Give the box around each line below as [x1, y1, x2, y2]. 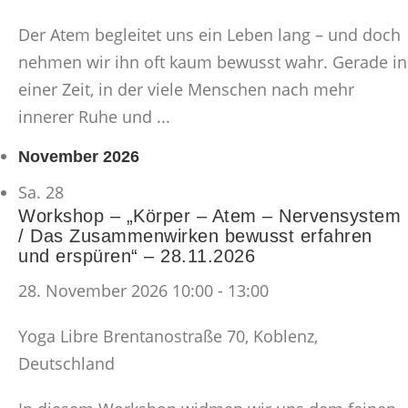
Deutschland [18, 352, 115, 374]
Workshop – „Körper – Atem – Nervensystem [18, 205, 401, 226]
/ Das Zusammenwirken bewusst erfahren [18, 225, 372, 246]
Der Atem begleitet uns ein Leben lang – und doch [18, 24, 401, 46]
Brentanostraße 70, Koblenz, [103, 324, 318, 347]
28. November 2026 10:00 [18, 279, 213, 301]
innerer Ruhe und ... [18, 106, 170, 128]
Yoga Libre [18, 324, 103, 347]
